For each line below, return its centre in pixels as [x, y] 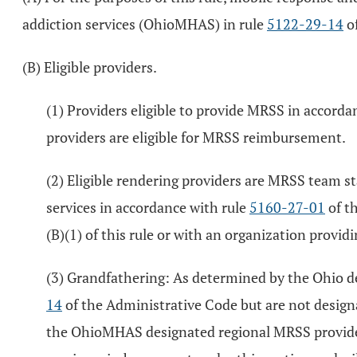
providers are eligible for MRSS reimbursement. [196, 137]
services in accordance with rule [148, 207]
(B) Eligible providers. [90, 67]
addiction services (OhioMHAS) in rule [145, 24]
